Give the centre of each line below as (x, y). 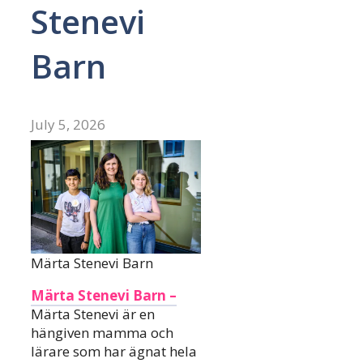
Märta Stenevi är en (93, 314)
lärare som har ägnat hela (114, 352)
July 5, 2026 (68, 125)
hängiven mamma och (102, 333)
